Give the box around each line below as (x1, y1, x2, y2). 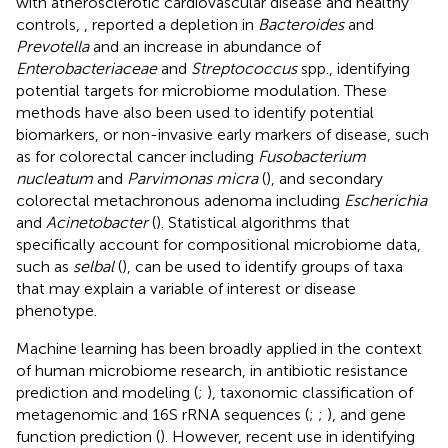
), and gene (327, 404, 406, 424)
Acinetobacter (46, 212, 148, 232)
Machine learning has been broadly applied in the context (16, 338, 422, 358)
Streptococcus (191, 58, 297, 78)
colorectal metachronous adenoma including (16, 190, 344, 210)
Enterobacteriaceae (16, 58, 157, 78)
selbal (73, 256, 114, 276)
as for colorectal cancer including (16, 146, 258, 166)
